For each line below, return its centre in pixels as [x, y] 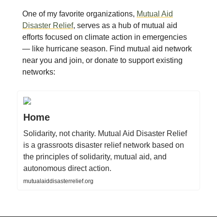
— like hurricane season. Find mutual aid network [107, 48]
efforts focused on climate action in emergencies [105, 37]
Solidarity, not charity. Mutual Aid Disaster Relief [105, 133]
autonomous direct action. [67, 168]
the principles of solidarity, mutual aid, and [95, 156]
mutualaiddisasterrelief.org [58, 181]
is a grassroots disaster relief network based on [104, 145]
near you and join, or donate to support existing [102, 60]
